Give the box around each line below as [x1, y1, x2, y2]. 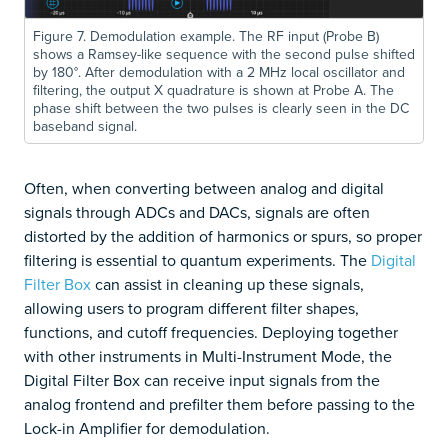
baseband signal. [33, 116, 137, 137]
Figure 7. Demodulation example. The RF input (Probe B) [33, 26, 379, 47]
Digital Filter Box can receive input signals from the [24, 369, 380, 392]
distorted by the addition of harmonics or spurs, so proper [24, 225, 422, 248]
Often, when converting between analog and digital [24, 177, 384, 200]
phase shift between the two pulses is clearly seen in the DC [33, 98, 409, 119]
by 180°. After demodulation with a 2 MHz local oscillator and [33, 62, 405, 83]
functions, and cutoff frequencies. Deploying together [24, 321, 398, 344]
